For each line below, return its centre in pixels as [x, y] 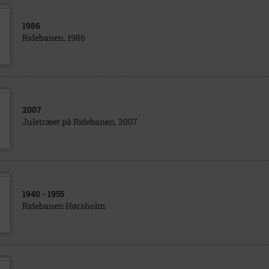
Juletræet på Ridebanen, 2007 [80, 122]
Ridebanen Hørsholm [64, 206]
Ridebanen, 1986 [53, 38]
